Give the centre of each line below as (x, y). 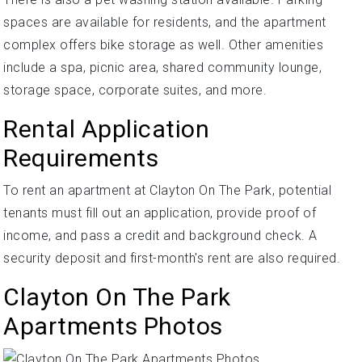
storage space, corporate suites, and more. (135, 90)
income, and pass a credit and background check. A (160, 236)
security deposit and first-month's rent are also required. (172, 258)
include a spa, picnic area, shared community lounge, (162, 67)
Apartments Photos (113, 326)
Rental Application (106, 129)
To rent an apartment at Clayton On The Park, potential (167, 190)
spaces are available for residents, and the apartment (165, 22)
